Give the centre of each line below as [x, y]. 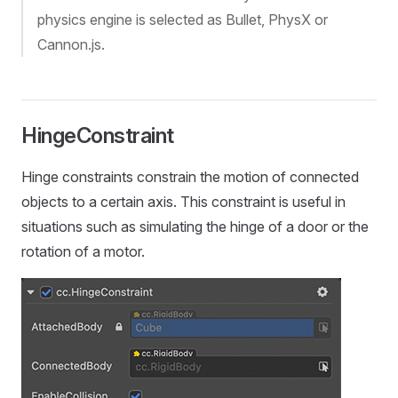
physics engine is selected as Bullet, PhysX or [183, 20]
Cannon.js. [71, 44]
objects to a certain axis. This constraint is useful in [183, 202]
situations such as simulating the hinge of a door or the [195, 227]
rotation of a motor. [83, 251]
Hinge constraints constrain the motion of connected [190, 177]
